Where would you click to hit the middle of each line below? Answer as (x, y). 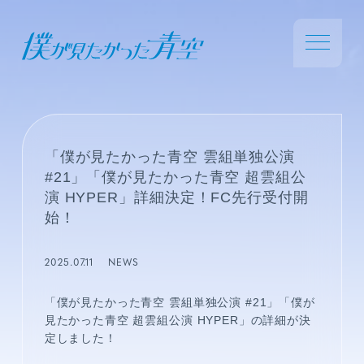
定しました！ (80, 338)
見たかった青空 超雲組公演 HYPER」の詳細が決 (178, 320)
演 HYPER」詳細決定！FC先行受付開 (176, 197)
